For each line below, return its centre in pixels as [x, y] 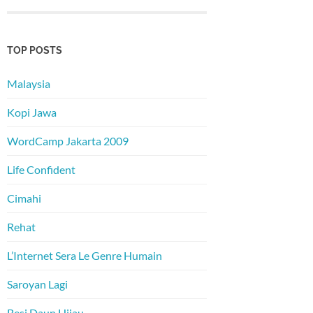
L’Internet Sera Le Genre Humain [85, 256]
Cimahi [24, 198]
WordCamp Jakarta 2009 [68, 141]
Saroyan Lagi [37, 284]
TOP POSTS [35, 50]
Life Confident [41, 170]
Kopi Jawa [32, 112]
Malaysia [29, 84]
